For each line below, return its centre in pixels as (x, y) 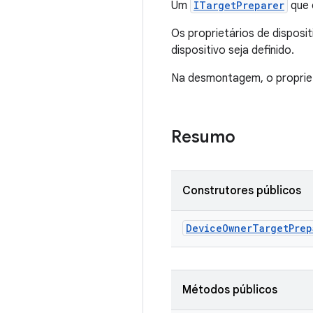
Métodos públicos (230, 290)
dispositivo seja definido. (233, 50)
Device (204, 228)
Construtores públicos (242, 191)
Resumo (203, 137)
